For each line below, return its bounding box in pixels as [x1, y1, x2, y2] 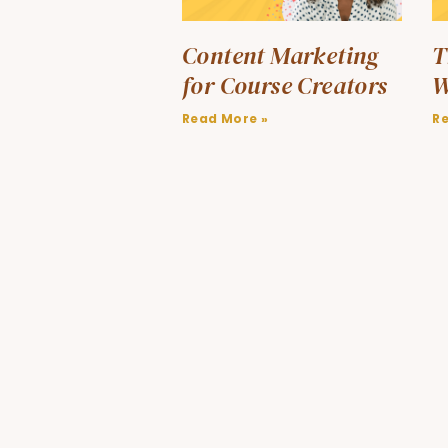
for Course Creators [182, 68, 388, 102]
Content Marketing [182, 38, 380, 72]
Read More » [182, 109, 269, 127]
